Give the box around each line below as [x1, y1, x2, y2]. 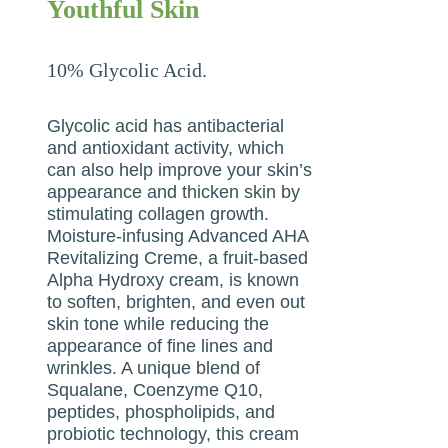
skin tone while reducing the [47, 313, 270, 334]
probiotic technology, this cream [47, 423, 300, 444]
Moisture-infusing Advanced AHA [47, 225, 309, 246]
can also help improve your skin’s [47, 159, 313, 180]
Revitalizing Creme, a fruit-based [47, 247, 309, 268]
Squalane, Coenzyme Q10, [47, 379, 264, 400]
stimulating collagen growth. [47, 203, 270, 224]
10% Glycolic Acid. [47, 58, 208, 81]
